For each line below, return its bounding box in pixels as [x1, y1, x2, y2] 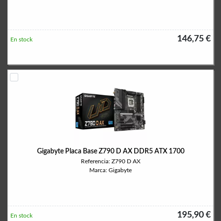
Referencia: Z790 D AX [80, 158, 141, 164]
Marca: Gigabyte [89, 167, 132, 173]
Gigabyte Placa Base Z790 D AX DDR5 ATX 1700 [37, 148, 184, 155]
